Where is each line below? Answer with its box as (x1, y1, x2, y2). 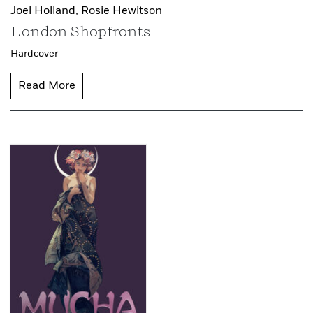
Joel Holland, (10, 5, 81, 17)
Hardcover (10, 48, 58, 59)
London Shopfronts (10, 25, 150, 40)
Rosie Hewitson (81, 5, 162, 17)
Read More (18, 80, 75, 92)
